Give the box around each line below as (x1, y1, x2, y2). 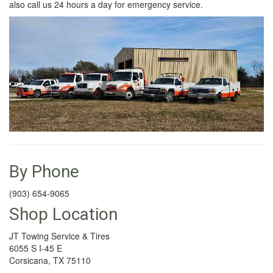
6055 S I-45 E (9, 242, 62, 255)
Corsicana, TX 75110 (9, 254, 91, 267)
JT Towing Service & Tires (9, 230, 110, 243)
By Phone (9, 161, 79, 182)
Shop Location (9, 204, 118, 225)
